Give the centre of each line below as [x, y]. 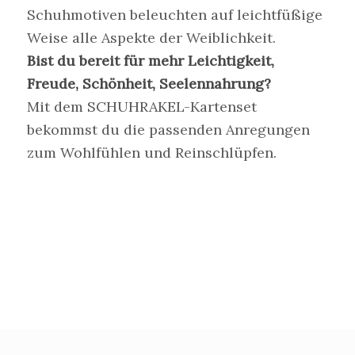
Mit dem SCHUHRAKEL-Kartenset [141, 107]
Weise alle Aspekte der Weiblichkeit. [151, 38]
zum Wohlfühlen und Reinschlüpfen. [151, 153]
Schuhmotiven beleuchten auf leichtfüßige [174, 15]
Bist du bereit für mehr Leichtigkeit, [150, 61]
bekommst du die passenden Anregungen [168, 130]
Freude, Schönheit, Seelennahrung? [149, 84]
